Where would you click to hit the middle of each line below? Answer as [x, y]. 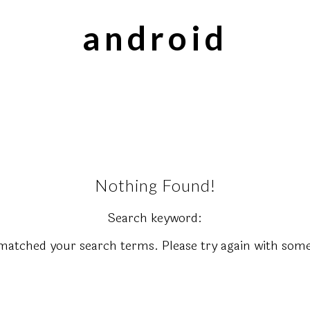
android [155, 38]
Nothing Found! [155, 185]
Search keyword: [155, 218]
